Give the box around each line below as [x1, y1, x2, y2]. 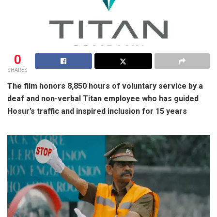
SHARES [7, 66, 28, 73]
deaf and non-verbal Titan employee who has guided [7, 93, 199, 103]
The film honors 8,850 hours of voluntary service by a [7, 81, 203, 91]
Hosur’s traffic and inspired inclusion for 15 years [7, 106, 187, 116]
